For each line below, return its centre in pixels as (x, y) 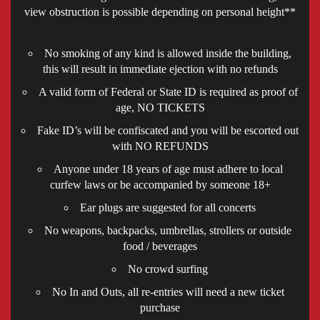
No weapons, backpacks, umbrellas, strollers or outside (168, 230)
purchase (160, 307)
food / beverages (160, 246)
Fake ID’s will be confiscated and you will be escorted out (168, 130)
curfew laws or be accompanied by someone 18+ (160, 184)
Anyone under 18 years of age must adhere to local (168, 169)
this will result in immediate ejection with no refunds (160, 69)
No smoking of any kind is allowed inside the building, (168, 53)
